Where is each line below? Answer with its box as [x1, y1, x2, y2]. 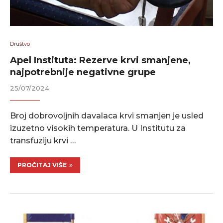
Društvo [10, 40, 30, 47]
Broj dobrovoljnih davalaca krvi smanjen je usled [10, 111, 204, 120]
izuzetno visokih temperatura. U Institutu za [10, 123, 186, 133]
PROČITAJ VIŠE [17, 161, 67, 169]
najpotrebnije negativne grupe [10, 67, 156, 78]
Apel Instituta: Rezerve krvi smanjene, [10, 55, 191, 66]
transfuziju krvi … [10, 136, 76, 145]
